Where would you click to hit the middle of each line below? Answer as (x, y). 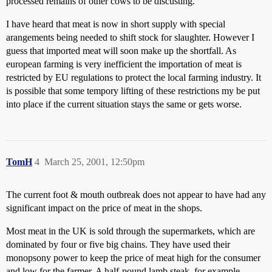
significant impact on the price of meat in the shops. (104, 208)
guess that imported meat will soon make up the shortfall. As (121, 51)
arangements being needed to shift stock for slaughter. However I (130, 37)
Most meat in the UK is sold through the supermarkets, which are (131, 231)
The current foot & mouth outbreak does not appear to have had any (136, 195)
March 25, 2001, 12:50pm (94, 162)
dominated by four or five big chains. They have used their (118, 244)
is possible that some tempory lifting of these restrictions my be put (133, 91)
